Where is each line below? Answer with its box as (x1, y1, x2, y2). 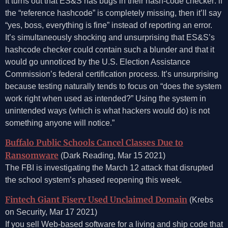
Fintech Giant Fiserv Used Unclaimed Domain (5, 194, 187, 205)
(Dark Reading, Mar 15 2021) (59, 151, 165, 160)
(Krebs (187, 195, 213, 205)
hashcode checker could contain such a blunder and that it (5, 45, 214, 54)
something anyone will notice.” (5, 118, 115, 127)
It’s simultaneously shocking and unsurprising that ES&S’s (5, 33, 215, 42)
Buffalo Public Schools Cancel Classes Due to (5, 137, 183, 148)
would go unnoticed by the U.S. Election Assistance (5, 57, 190, 66)
